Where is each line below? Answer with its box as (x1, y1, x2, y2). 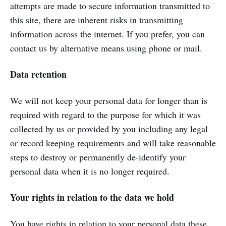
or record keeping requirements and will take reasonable (10, 137, 216, 149)
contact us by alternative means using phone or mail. (10, 42, 202, 54)
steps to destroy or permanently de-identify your (10, 151, 186, 163)
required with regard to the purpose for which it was (10, 108, 201, 121)
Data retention (10, 68, 67, 81)
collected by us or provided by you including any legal (10, 123, 208, 135)
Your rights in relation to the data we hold (10, 191, 174, 204)
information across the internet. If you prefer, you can (10, 28, 205, 40)
